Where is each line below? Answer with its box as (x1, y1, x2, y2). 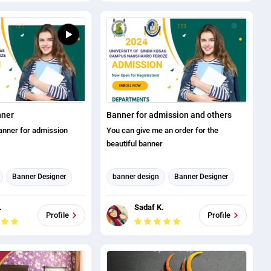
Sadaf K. (134, 202, 164, 212)
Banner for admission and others (106, 109, 232, 120)
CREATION (112, 200, 146, 209)
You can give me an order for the (106, 125, 218, 135)
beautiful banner (106, 139, 163, 148)
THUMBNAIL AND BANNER (112, 189, 203, 198)
